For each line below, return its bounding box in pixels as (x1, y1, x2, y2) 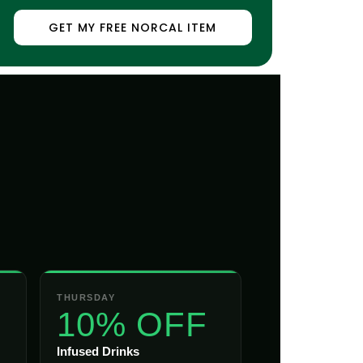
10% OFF (57, 305, 207, 344)
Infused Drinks (57, 344, 139, 358)
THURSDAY (57, 293, 116, 302)
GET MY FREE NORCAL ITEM (49, 19, 217, 36)
